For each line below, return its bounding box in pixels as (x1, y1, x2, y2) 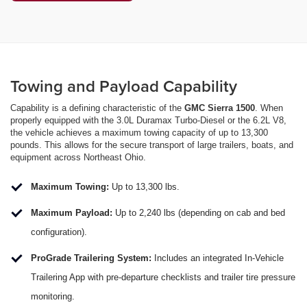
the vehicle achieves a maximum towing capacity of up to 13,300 (10, 127, 268, 138)
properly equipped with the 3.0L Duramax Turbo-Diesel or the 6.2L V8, (10, 115, 286, 126)
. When (255, 103, 283, 114)
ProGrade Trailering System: (31, 253, 151, 264)
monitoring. (31, 291, 75, 302)
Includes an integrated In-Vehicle (151, 253, 284, 264)
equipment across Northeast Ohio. (10, 152, 146, 163)
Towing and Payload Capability (10, 74, 237, 99)
